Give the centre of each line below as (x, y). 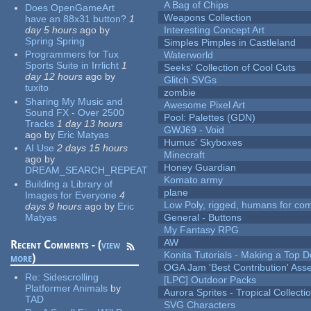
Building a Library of (69, 184)
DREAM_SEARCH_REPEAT (87, 170)
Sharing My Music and (74, 101)
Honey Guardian (200, 168)
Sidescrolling (71, 277)
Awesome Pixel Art (205, 105)
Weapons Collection (208, 18)
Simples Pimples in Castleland (230, 43)
